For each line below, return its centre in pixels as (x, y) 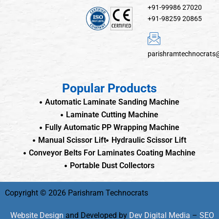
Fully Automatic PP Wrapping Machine (112, 127)
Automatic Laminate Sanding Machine (112, 102)
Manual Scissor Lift (72, 140)
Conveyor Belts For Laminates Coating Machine (112, 153)
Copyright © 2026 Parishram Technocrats (77, 193)
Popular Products (109, 88)
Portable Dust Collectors (112, 165)
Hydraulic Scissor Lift (149, 140)
